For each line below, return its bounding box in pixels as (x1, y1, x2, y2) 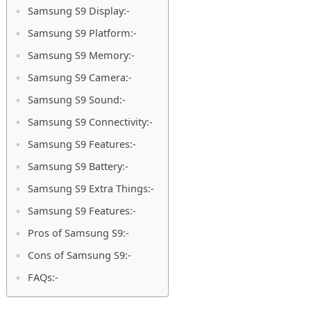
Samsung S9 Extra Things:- (27, 182, 154, 196)
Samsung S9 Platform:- (27, 26, 137, 40)
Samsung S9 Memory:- (27, 49, 135, 62)
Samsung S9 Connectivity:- (27, 115, 153, 129)
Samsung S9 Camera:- (27, 71, 132, 85)
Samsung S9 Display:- (27, 4, 130, 18)
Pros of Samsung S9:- (27, 226, 129, 240)
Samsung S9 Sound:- (27, 93, 126, 107)
